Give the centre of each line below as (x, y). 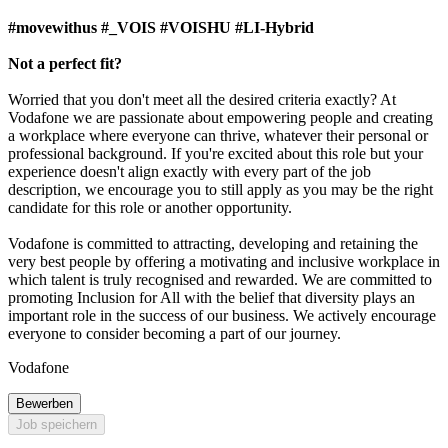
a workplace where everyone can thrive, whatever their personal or (218, 136)
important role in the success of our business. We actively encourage (222, 316)
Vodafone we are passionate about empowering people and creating (220, 118)
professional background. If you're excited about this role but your (215, 154)
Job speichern (56, 425)
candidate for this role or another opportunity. (150, 208)
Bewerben (44, 404)
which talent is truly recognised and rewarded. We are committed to (220, 280)
